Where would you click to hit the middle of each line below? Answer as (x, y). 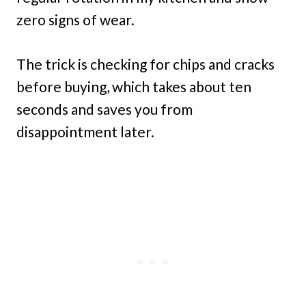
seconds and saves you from (105, 109)
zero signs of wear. (75, 19)
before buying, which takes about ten (134, 86)
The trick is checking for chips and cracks (145, 64)
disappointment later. (85, 131)
